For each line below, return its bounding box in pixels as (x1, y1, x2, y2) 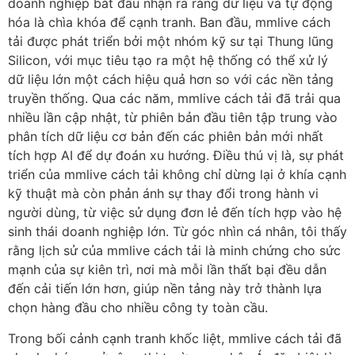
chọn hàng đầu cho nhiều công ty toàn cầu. (8, 300, 268, 316)
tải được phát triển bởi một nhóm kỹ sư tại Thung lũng (8, 33, 334, 50)
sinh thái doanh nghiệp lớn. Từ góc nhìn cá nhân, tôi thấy (8, 223, 347, 240)
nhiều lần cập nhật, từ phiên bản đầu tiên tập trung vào (8, 109, 338, 126)
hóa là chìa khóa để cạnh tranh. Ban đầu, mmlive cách (8, 14, 330, 31)
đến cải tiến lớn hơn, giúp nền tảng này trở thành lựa (8, 281, 322, 297)
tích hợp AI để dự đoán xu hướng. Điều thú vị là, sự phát (8, 147, 344, 164)
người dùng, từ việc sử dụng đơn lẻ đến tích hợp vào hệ (8, 204, 342, 221)
